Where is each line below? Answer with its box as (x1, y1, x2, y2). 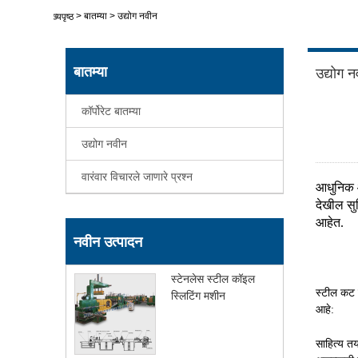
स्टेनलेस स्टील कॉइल (171, 272, 256, 285)
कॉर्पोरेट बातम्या (82, 104, 141, 117)
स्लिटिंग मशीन (171, 288, 226, 302)
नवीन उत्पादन (74, 233, 143, 250)
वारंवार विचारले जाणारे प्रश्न (82, 169, 193, 183)
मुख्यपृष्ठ (46, 10, 74, 22)
